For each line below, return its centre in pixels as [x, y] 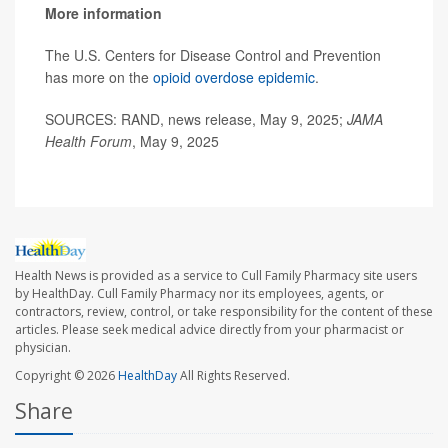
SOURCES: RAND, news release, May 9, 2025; [196, 118]
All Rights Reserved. [233, 375]
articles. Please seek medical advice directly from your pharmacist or [209, 329]
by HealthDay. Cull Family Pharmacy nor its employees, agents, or [199, 293]
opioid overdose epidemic [234, 76]
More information [103, 12]
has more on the [99, 76]
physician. [43, 347]
